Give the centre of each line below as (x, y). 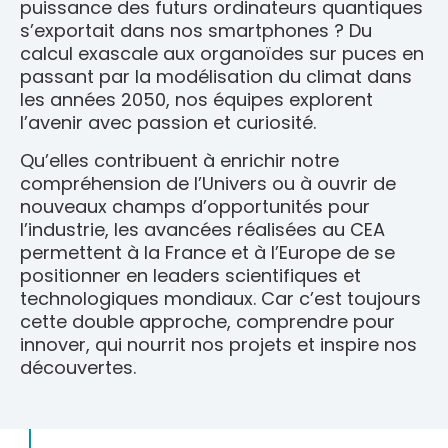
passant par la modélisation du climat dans (216, 76)
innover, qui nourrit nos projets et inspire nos (218, 344)
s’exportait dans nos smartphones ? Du (196, 30)
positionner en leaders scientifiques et (190, 275)
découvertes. (78, 367)
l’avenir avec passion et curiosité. (168, 122)
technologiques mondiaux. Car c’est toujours (220, 298)
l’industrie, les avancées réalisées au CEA (202, 229)
